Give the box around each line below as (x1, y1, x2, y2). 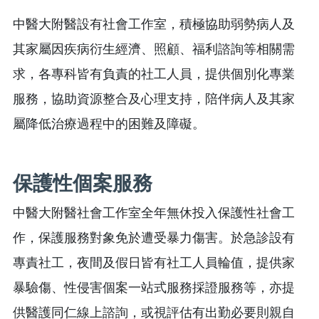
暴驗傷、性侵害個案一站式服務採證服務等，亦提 (13, 281, 295, 296)
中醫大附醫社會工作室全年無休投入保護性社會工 (13, 206, 295, 221)
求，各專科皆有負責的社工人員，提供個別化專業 (13, 67, 295, 82)
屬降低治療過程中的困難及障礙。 (13, 117, 205, 132)
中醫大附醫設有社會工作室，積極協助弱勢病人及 (13, 17, 295, 32)
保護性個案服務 (13, 172, 152, 195)
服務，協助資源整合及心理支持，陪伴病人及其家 (13, 92, 295, 107)
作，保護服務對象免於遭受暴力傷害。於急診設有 (13, 231, 295, 246)
